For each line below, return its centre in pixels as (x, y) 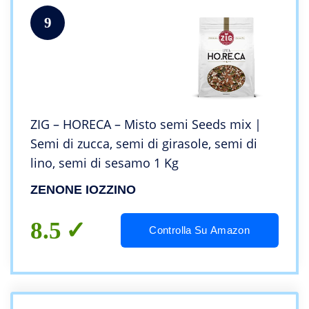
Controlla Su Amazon (200, 230)
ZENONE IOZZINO (83, 190)
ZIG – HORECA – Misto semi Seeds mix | (146, 124)
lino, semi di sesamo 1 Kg (104, 163)
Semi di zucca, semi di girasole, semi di (144, 144)
